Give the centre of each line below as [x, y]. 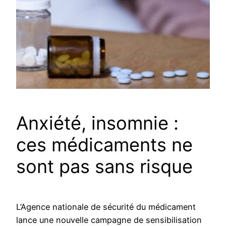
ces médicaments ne [104, 145]
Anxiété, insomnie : [97, 123]
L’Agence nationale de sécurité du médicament [106, 207]
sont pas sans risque [104, 167]
